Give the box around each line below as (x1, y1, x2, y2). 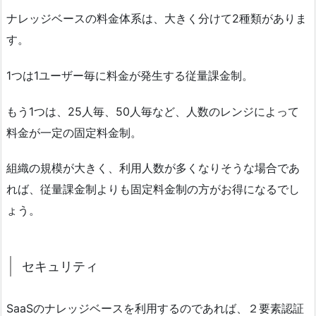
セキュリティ (22, 259, 98, 274)
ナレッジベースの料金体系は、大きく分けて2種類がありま (6, 11, 307, 25)
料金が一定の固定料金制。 (6, 125, 142, 140)
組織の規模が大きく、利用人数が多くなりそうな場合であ (6, 161, 300, 176)
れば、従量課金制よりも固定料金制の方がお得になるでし (6, 182, 300, 197)
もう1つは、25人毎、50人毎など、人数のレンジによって (6, 104, 299, 119)
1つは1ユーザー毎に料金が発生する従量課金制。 (6, 68, 253, 83)
